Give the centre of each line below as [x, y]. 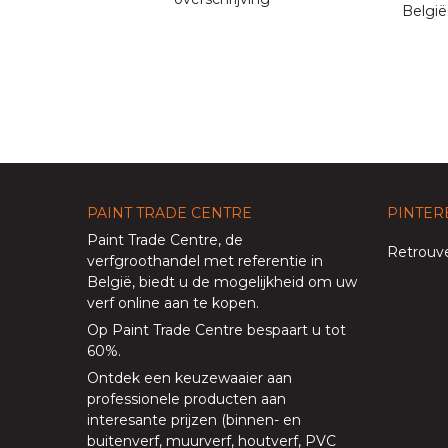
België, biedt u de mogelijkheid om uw [222, 281]
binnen [250, 419]
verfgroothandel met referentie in [205, 260]
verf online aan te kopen [171, 302]
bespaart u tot [296, 329]
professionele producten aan [186, 398]
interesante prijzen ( [156, 419]
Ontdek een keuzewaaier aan [189, 377]
